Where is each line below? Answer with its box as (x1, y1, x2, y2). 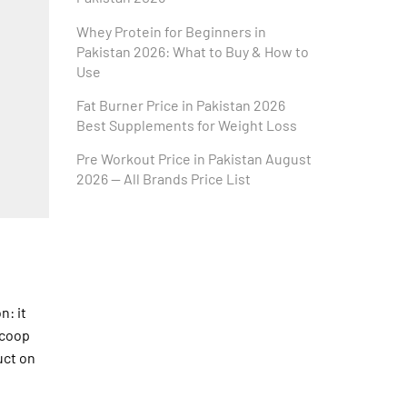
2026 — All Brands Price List (75, 170, 251, 188)
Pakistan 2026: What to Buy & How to (75, 42, 309, 60)
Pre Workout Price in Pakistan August (75, 150, 312, 168)
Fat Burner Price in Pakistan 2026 (75, 95, 288, 114)
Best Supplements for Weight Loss (75, 115, 297, 134)
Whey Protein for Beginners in (75, 22, 266, 40)
